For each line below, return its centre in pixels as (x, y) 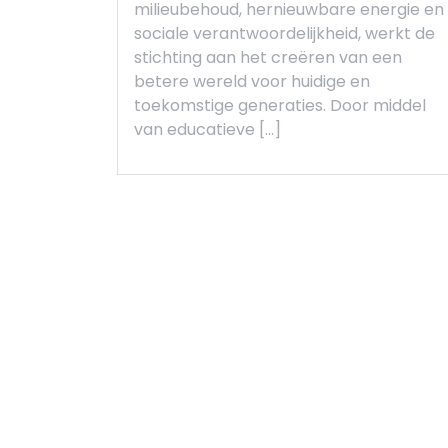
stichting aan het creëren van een (268, 57)
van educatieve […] (207, 129)
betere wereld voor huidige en (252, 81)
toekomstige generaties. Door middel (280, 105)
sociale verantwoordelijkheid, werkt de (284, 33)
